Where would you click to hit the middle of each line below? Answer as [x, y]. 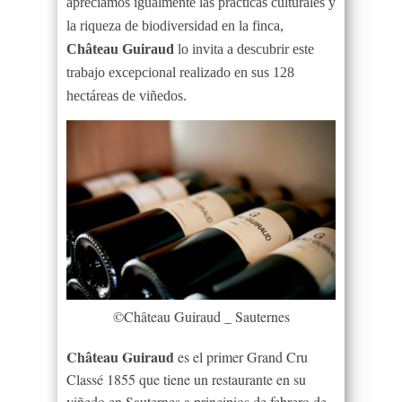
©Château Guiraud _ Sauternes [201, 316]
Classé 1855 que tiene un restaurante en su [186, 379]
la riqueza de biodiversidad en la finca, [175, 25]
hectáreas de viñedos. [127, 95]
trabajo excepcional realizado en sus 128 [180, 72]
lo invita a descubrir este [244, 48]
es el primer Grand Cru [241, 356]
